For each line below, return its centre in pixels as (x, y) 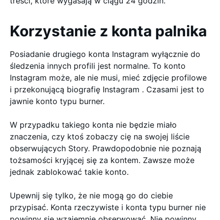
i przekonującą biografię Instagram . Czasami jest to (107, 89)
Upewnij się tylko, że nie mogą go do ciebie (91, 195)
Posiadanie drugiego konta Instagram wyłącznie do (105, 54)
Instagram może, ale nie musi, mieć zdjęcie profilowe (108, 78)
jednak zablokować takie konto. (69, 172)
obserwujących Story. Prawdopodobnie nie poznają (106, 148)
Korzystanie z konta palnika (108, 31)
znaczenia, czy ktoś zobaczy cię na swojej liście (100, 137)
